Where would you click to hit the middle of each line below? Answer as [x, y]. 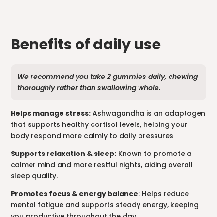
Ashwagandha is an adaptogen [148, 114]
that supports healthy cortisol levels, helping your [99, 125]
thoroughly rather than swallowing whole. [89, 88]
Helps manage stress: [51, 114]
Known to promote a [154, 154]
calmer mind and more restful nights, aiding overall [102, 165]
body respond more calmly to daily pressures [92, 136]
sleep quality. [34, 176]
